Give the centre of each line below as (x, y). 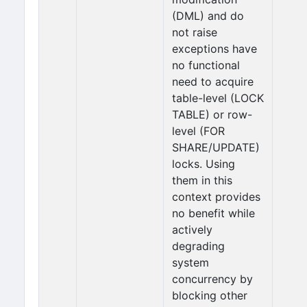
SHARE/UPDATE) (216, 147)
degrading (198, 246)
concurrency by (212, 279)
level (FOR (198, 131)
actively (192, 230)
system (191, 262)
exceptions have (214, 49)
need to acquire (213, 82)
